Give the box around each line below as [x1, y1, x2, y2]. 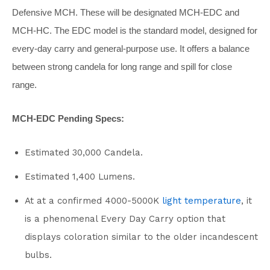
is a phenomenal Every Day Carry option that [25, 213, 225, 224]
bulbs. [25, 249, 52, 260]
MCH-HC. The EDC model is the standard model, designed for [12, 25, 257, 36]
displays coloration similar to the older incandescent [25, 231, 258, 242]
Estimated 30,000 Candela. [25, 146, 143, 158]
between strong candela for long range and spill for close [12, 61, 232, 72]
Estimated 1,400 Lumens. [25, 171, 135, 182]
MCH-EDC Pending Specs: [12, 113, 124, 124]
